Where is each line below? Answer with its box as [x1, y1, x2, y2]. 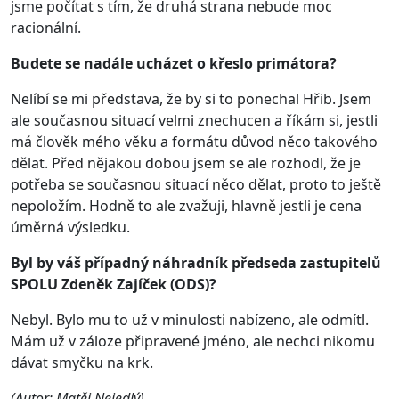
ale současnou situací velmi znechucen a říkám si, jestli [11, 110, 378, 130]
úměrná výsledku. [11, 216, 130, 237]
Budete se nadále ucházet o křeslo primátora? [11, 53, 337, 73]
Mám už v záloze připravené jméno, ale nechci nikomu [11, 330, 375, 351]
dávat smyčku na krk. [11, 352, 153, 372]
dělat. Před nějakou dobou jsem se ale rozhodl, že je [11, 152, 361, 173]
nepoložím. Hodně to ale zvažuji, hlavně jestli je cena [11, 195, 362, 216]
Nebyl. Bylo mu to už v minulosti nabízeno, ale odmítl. [11, 309, 369, 330]
